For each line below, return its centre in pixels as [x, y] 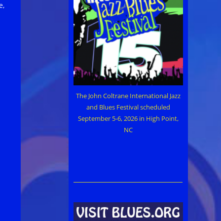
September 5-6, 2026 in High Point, [128, 118]
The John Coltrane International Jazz [128, 95]
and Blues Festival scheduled [128, 107]
